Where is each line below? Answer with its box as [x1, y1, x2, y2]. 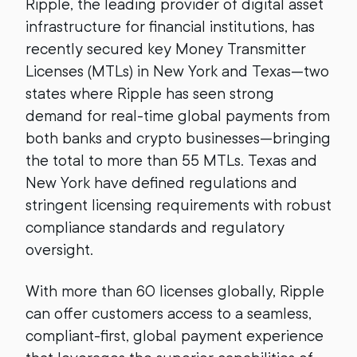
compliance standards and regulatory [25, 218, 284, 237]
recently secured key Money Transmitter [25, 40, 306, 58]
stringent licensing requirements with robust [25, 196, 331, 214]
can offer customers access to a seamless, [25, 304, 312, 323]
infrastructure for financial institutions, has [25, 18, 315, 36]
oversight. [25, 241, 97, 259]
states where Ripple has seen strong [25, 84, 274, 103]
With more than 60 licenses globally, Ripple [25, 282, 324, 300]
